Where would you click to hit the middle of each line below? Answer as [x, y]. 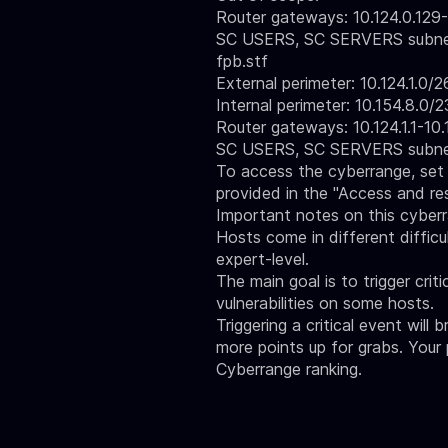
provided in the [274, 193]
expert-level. [262, 259]
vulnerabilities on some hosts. [325, 303]
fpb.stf [242, 61]
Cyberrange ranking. [289, 369]
